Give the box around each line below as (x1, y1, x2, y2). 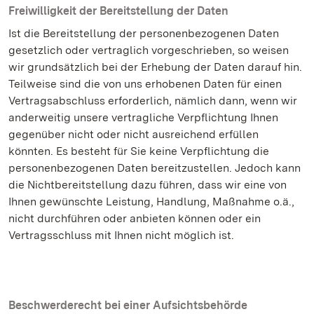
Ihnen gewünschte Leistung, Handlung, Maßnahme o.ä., (8, 195, 294, 208)
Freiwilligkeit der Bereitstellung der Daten (8, 4, 228, 18)
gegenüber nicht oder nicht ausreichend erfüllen (8, 128, 259, 141)
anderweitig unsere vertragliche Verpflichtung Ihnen (8, 111, 278, 124)
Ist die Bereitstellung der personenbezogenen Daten (8, 27, 279, 40)
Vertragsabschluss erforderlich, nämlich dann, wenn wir (8, 94, 297, 107)
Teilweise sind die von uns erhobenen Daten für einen (8, 77, 282, 90)
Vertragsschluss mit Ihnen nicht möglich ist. (8, 228, 234, 242)
